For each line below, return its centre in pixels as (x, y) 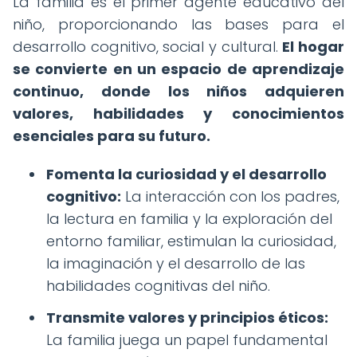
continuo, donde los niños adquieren (178, 91)
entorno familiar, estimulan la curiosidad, (191, 241)
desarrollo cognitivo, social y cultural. (148, 46)
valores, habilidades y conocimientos (178, 113)
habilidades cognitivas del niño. (158, 285)
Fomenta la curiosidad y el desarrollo (186, 174)
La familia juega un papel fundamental (187, 339)
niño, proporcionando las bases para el (178, 24)
